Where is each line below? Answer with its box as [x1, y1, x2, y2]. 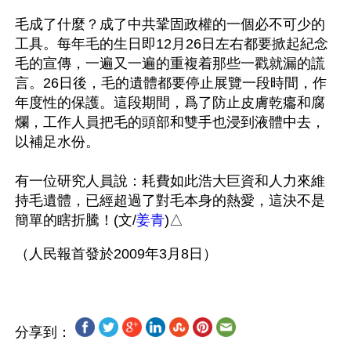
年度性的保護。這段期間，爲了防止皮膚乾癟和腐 [15, 95, 325, 110]
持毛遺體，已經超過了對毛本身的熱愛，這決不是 [15, 193, 325, 208]
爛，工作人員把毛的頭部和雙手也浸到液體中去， [15, 114, 325, 130]
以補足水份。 [15, 134, 100, 150]
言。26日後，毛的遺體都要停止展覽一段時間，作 [15, 75, 327, 91]
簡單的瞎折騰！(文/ [15, 212, 136, 228]
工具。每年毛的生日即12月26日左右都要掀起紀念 [15, 36, 328, 52]
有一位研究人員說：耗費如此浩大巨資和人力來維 [15, 173, 325, 189]
